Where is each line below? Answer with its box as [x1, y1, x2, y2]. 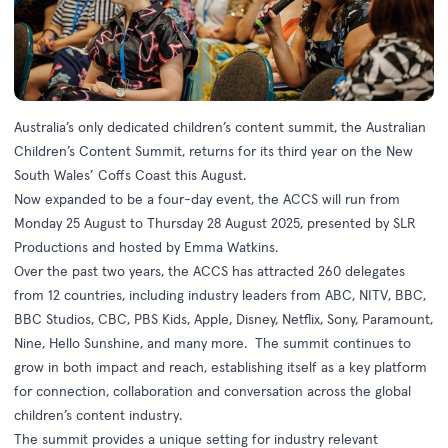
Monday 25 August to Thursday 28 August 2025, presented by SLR [14, 214, 416, 233]
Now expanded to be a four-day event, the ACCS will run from [14, 190, 400, 209]
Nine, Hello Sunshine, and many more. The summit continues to [14, 334, 411, 353]
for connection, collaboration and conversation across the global [14, 382, 411, 401]
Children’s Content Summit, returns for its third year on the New [14, 142, 413, 161]
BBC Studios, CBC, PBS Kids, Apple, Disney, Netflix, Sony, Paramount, [14, 310, 433, 329]
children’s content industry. [14, 406, 182, 425]
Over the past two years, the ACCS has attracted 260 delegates [14, 262, 405, 281]
